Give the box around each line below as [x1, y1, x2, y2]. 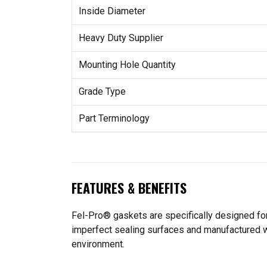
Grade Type [78, 85, 126, 97]
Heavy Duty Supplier [78, 32, 163, 44]
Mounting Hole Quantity [78, 58, 176, 70]
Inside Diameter [78, 5, 145, 17]
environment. [72, 238, 125, 250]
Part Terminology [78, 112, 150, 124]
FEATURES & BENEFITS [72, 178, 187, 197]
